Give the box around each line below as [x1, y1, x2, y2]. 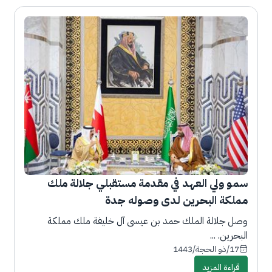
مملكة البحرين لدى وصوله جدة [105, 191, 248, 208]
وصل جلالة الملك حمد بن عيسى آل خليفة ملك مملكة [47, 213, 248, 228]
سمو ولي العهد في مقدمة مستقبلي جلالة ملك [47, 174, 248, 191]
